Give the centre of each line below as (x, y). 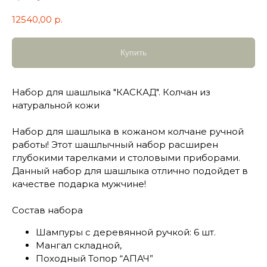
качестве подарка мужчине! (79, 184)
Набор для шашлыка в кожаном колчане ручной (128, 132)
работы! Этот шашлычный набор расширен (115, 145)
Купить (133, 53)
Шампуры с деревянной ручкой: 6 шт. (126, 232)
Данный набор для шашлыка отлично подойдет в (130, 171)
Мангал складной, (79, 246)
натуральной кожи (56, 105)
